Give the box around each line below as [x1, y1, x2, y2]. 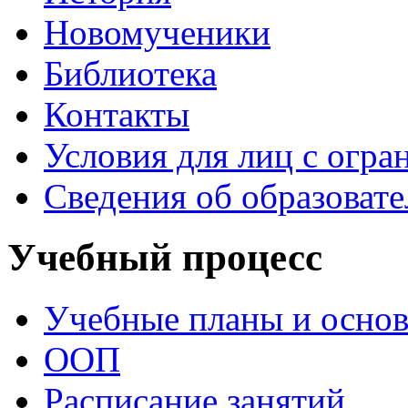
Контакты [44, 95, 189, 135]
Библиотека [44, 54, 217, 94]
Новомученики [44, 13, 270, 53]
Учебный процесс [7, 236, 322, 280]
